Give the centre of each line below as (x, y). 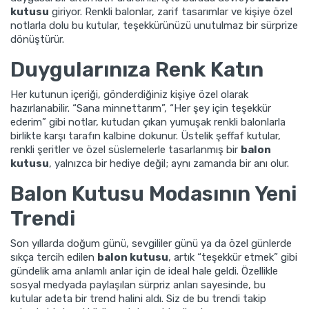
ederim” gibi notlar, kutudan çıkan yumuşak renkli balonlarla (148, 122)
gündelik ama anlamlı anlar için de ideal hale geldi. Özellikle (144, 271)
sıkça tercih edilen (54, 257)
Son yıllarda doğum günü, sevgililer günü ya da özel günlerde (151, 243)
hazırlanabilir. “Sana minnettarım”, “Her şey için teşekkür (141, 108)
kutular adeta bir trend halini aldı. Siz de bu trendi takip (138, 298)
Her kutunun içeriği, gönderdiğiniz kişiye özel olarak (129, 94)
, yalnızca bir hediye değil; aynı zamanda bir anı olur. (169, 163)
